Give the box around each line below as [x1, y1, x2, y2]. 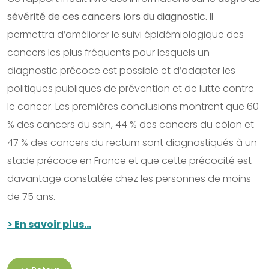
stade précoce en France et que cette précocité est [7, 153, 252, 168]
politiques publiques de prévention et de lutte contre [7, 81, 254, 95]
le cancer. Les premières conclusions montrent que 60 [7, 99, 259, 113]
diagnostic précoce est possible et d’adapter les [7, 63, 235, 77]
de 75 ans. [7, 189, 55, 204]
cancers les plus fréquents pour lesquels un [7, 45, 210, 59]
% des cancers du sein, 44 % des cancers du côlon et [7, 117, 254, 131]
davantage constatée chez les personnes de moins [7, 171, 251, 186]
